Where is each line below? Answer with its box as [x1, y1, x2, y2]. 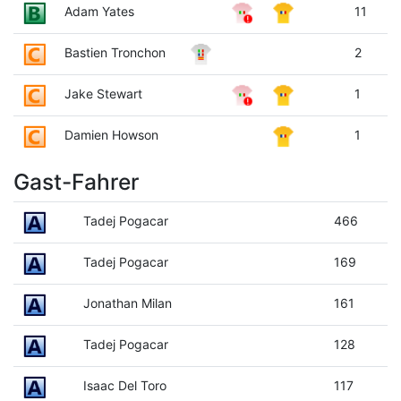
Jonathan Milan [82, 294, 172, 311]
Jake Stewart [64, 85, 142, 101]
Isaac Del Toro [82, 377, 166, 393]
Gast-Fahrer [13, 167, 139, 195]
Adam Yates [64, 3, 134, 19]
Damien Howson [64, 126, 158, 142]
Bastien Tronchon [64, 44, 166, 60]
